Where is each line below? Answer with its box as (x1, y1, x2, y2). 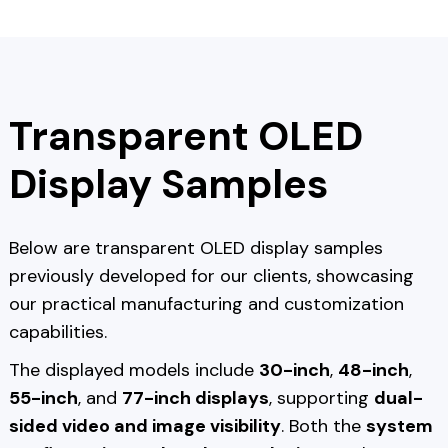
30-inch (258, 358, 330, 383)
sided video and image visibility (8, 414, 281, 439)
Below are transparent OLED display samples (8, 236, 383, 261)
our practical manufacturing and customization (8, 292, 404, 317)
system (365, 414, 433, 439)
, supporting (268, 386, 374, 411)
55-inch (8, 386, 78, 411)
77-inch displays (121, 386, 269, 411)
